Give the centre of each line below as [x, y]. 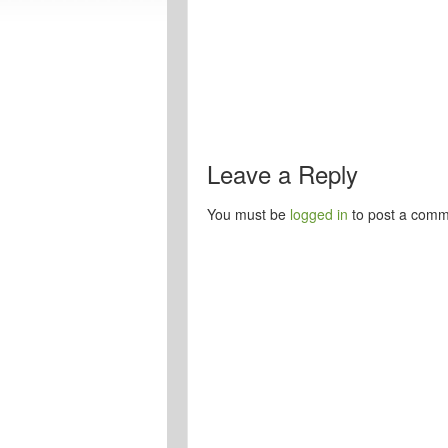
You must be [248, 214]
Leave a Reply [282, 173]
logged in [319, 214]
